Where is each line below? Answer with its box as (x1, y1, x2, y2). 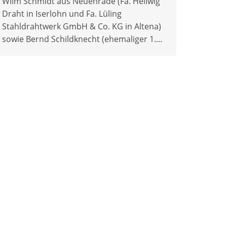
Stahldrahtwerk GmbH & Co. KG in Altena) (2, 20, 161, 32)
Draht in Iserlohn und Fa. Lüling (2, 8, 122, 19)
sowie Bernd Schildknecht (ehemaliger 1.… (2, 33, 163, 45)
